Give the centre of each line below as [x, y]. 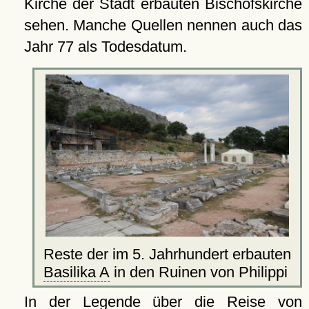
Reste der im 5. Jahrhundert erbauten [168, 254]
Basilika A [76, 272]
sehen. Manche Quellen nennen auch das [163, 25]
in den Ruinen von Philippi [200, 272]
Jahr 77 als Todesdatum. [105, 46]
